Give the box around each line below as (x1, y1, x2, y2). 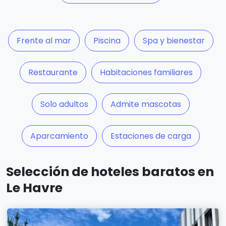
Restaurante (28, 67, 78, 79)
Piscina (93, 35, 121, 47)
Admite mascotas (110, 98, 181, 110)
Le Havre (6, 179, 63, 197)
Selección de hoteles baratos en (6, 163, 214, 181)
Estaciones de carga (110, 130, 191, 142)
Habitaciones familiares (100, 67, 193, 79)
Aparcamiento (30, 130, 88, 142)
